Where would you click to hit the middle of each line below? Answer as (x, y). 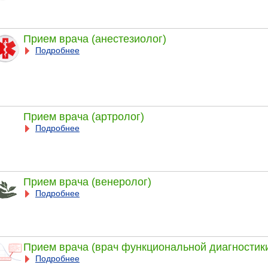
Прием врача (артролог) (83, 116)
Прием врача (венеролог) (87, 182)
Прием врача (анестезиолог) (95, 39)
